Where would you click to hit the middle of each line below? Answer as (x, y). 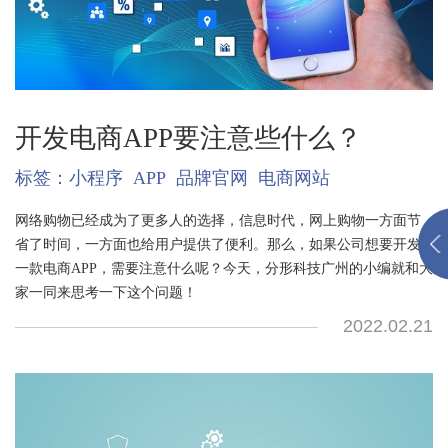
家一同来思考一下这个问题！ (105, 292)
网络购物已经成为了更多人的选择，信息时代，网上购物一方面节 (217, 220)
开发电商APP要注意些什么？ (188, 138)
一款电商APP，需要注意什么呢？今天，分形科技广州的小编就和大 (223, 268)
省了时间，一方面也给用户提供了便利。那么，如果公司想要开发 (217, 244)
